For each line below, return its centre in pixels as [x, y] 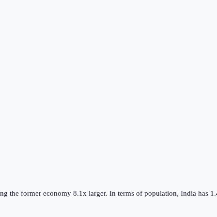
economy [57, 193]
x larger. [95, 193]
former [31, 193]
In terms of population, [145, 193]
